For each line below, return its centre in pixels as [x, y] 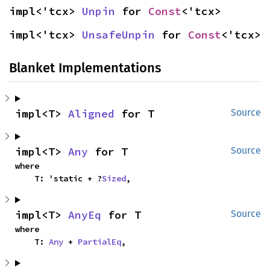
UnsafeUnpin [118, 35]
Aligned [91, 114]
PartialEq [99, 242]
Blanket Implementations [85, 68]
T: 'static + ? [68, 178]
